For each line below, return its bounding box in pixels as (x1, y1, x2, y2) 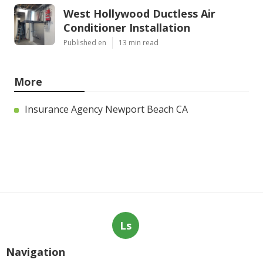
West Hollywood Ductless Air (63, 6, 215, 21)
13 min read (119, 38, 159, 48)
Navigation (6, 245, 65, 259)
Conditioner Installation (63, 21, 190, 35)
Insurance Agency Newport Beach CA (25, 103, 188, 116)
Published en (63, 38, 106, 48)
